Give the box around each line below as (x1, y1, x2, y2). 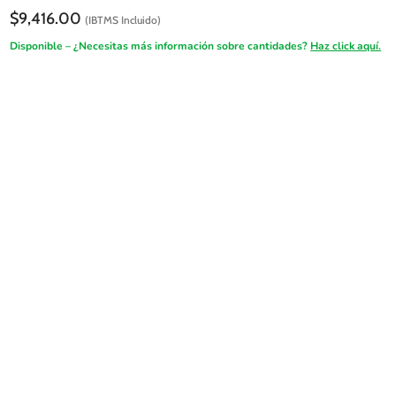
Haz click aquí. (310, 38, 382, 53)
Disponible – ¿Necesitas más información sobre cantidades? (10, 38, 311, 53)
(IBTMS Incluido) (85, 12, 162, 27)
